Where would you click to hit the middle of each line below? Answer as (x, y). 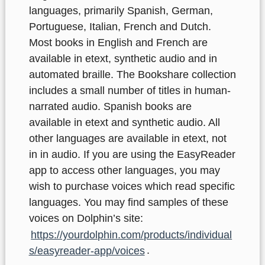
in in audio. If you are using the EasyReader (132, 155)
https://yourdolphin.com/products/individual (132, 235)
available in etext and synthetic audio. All (124, 123)
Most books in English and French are (118, 43)
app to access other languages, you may (124, 171)
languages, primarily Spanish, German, (121, 11)
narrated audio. (64, 107)
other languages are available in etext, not (127, 139)
